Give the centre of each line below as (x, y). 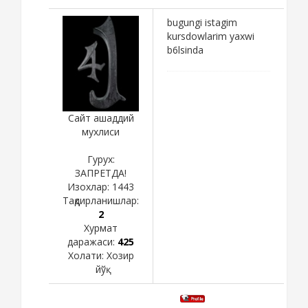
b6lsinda (185, 49)
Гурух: (101, 159)
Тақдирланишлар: (101, 200)
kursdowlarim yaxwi (211, 36)
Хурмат (101, 228)
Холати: (87, 255)
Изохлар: (90, 186)
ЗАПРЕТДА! (101, 173)
